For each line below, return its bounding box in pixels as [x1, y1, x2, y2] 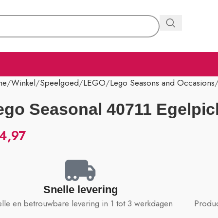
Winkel [11, 77, 36, 89]
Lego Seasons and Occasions [110, 77, 215, 89]
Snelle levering [43, 183, 118, 196]
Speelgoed [40, 77, 79, 89]
